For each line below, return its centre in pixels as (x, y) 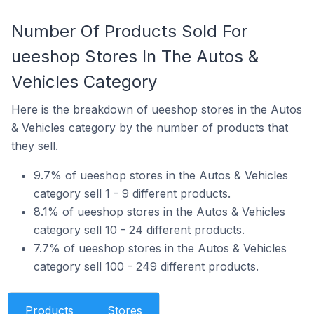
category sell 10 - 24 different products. (139, 230)
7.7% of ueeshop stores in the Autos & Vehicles (160, 248)
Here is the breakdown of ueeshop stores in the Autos (157, 109)
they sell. (35, 146)
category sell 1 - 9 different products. (132, 193)
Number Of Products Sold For (129, 31)
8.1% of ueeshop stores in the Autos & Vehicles (159, 212)
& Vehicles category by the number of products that (150, 128)
